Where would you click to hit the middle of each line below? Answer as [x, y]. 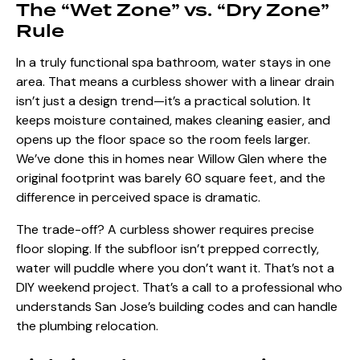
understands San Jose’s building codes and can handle [177, 307]
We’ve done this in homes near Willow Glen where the [172, 159]
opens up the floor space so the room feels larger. [163, 140]
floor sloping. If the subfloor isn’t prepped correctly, [168, 249]
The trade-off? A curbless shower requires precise [165, 230]
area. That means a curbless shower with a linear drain [175, 82]
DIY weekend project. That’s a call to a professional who [179, 288]
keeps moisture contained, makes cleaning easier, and [173, 121]
